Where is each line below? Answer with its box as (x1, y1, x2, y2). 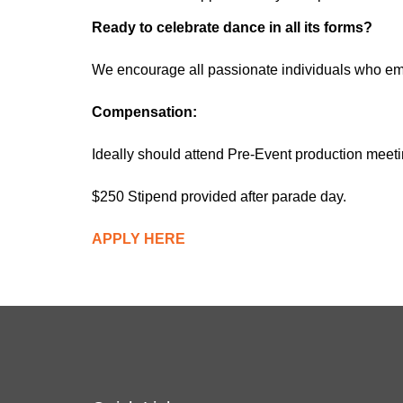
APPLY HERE (92, 231, 185, 247)
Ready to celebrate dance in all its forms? (92, 20, 372, 36)
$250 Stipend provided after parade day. (92, 189, 346, 205)
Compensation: (92, 104, 197, 121)
